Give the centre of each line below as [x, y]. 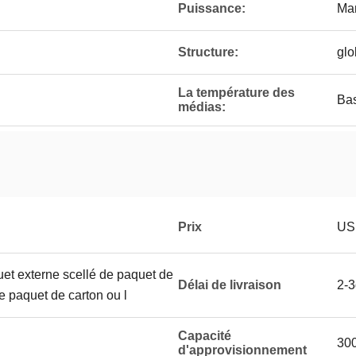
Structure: [208, 52]
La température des [236, 93]
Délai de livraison [230, 285]
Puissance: [212, 8]
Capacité [205, 336]
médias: [202, 107]
